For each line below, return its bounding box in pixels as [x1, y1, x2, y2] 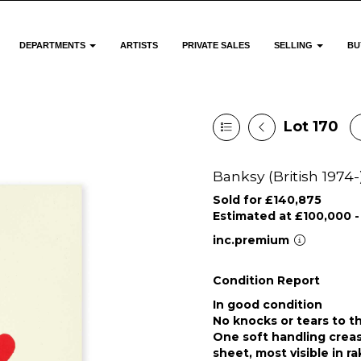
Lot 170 [284, 118, 338, 135]
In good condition [213, 297, 322, 312]
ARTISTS [120, 40, 159, 50]
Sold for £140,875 [213, 193, 322, 207]
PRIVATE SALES [182, 40, 251, 50]
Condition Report [213, 273, 320, 288]
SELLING [274, 40, 316, 50]
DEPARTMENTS [19, 40, 89, 50]
